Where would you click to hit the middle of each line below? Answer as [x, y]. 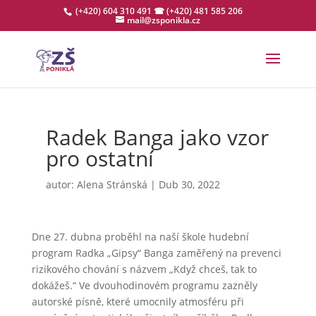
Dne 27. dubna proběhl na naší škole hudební [140, 237]
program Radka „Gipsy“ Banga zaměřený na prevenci [156, 253]
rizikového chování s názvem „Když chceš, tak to [144, 269]
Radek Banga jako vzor [157, 137]
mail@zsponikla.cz [163, 20]
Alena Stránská [112, 184]
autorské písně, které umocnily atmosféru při [138, 302]
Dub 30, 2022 [189, 184]
